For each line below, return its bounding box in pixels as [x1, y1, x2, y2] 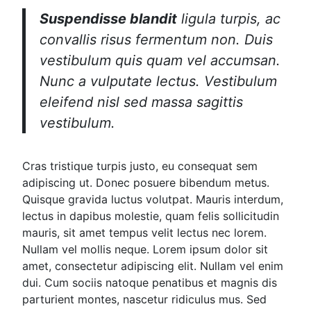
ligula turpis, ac [177, 10, 281, 28]
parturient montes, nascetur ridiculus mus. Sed [22, 292, 267, 307]
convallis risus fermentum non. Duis [40, 31, 274, 49]
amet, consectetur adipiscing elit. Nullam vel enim [22, 259, 284, 274]
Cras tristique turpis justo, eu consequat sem [22, 159, 258, 174]
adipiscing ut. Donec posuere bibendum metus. [22, 176, 270, 190]
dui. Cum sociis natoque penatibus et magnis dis [22, 276, 278, 290]
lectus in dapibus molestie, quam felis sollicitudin [22, 209, 280, 224]
